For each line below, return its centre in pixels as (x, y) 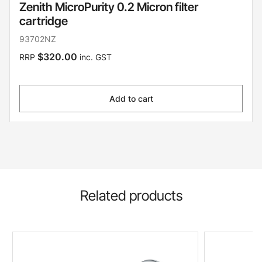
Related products (131, 195)
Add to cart (131, 98)
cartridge (44, 21)
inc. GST (94, 57)
